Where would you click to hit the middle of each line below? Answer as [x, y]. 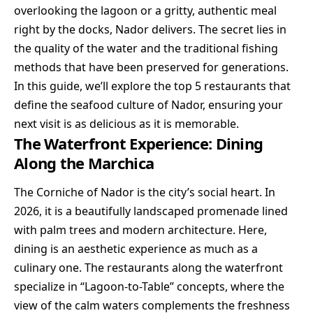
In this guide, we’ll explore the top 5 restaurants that [152, 86]
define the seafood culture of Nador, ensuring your [148, 105]
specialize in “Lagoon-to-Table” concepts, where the [149, 287]
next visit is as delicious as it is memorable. [126, 124]
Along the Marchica [84, 163]
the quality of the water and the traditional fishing [146, 48]
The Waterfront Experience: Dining [139, 143]
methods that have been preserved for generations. [151, 67]
